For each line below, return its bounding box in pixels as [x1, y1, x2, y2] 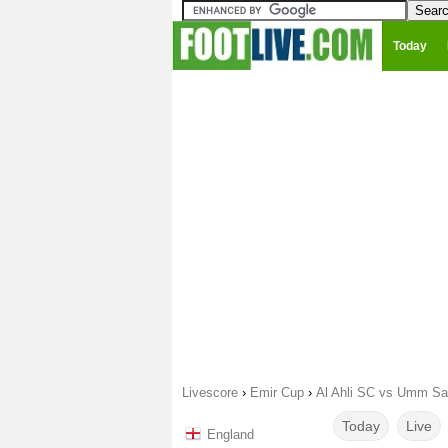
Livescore [182, 385, 238, 400]
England [207, 427, 254, 442]
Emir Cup [250, 385, 304, 400]
